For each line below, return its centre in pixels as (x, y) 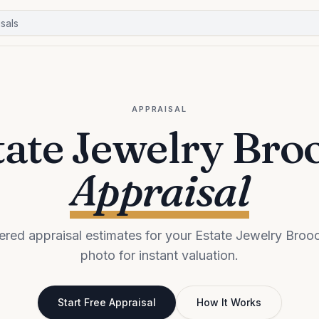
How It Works (229, 302)
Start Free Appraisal (106, 302)
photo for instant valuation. (159, 255)
